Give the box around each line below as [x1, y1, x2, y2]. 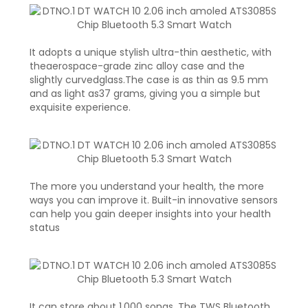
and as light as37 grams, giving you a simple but [30, 86, 261, 100]
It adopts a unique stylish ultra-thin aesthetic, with [30, 45, 272, 59]
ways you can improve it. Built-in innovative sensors [30, 192, 278, 207]
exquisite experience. [30, 100, 131, 114]
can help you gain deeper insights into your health [30, 206, 271, 221]
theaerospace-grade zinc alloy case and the [30, 58, 245, 73]
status [30, 220, 60, 234]
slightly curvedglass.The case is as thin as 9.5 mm [30, 72, 268, 87]
